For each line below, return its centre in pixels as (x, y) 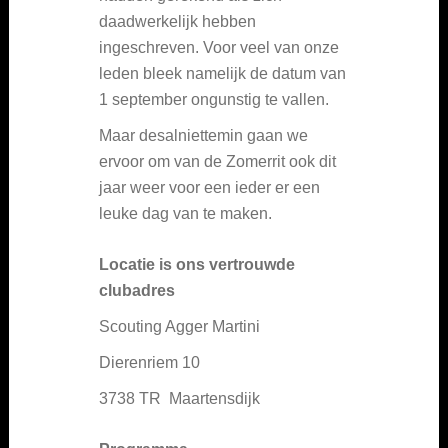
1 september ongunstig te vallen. (214, 99)
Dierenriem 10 (149, 362)
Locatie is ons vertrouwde (197, 264)
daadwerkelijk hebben (177, 21)
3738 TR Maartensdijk (179, 398)
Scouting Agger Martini (179, 326)
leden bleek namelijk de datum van (222, 73)
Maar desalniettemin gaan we (203, 135)
